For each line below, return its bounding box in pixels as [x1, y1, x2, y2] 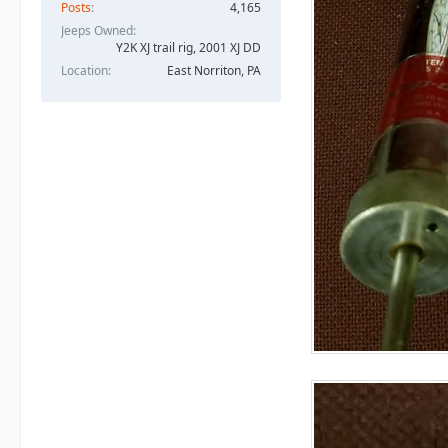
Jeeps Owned [61, 21, 133, 39]
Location [61, 61, 108, 79]
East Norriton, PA [167, 61, 261, 79]
